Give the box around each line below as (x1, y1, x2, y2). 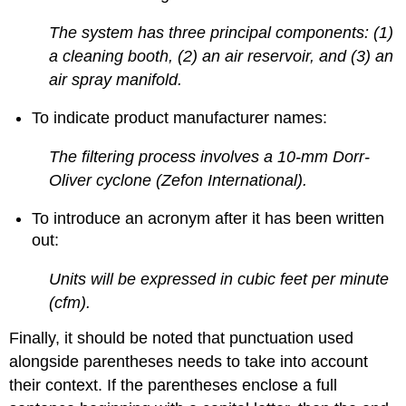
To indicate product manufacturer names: (32, 109, 328, 128)
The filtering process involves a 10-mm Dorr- (49, 147, 371, 166)
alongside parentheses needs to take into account (9, 352, 369, 371)
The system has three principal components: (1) (49, 23, 394, 42)
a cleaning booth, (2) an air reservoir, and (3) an (49, 46, 394, 65)
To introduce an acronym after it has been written (32, 209, 385, 228)
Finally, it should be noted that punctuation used (9, 328, 354, 347)
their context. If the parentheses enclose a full (9, 375, 338, 394)
